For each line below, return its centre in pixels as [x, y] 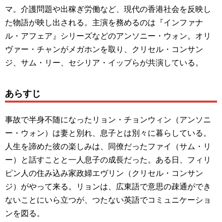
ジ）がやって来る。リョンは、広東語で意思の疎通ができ [108, 186]
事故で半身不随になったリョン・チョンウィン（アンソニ [108, 119]
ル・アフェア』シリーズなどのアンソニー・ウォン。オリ [108, 35]
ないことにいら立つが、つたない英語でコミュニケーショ [108, 199]
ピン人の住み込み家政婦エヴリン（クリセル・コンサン [104, 172]
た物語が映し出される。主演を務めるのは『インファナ [104, 22]
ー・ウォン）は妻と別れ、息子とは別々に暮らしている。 [108, 132]
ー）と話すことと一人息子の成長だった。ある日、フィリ [108, 159]
